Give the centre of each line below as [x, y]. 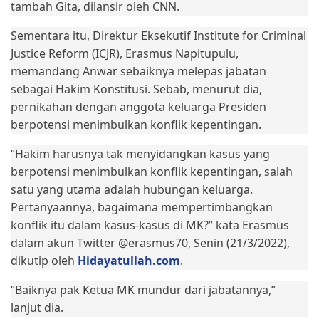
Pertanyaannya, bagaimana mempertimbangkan [142, 207]
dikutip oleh [44, 261]
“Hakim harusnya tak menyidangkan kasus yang [140, 154]
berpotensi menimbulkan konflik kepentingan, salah [152, 172]
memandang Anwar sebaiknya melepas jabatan [138, 71]
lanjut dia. [37, 308]
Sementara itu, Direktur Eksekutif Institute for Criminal [158, 36]
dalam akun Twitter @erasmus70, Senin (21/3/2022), [150, 243]
